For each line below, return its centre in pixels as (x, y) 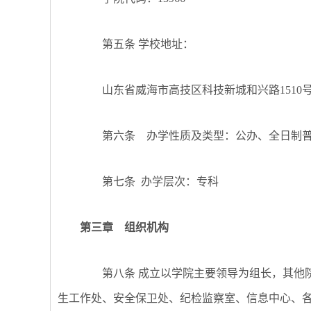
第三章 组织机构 (124, 227)
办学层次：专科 (177, 182)
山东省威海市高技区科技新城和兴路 (191, 90)
